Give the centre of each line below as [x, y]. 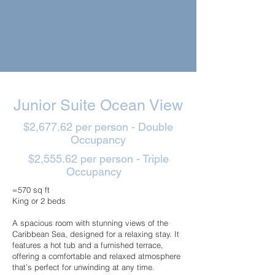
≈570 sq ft [31, 190]
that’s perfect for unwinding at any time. [83, 267]
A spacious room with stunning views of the [90, 223]
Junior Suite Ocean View [98, 105]
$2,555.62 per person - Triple [98, 159]
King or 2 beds [39, 201]
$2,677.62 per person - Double [98, 127]
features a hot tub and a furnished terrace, [88, 245]
